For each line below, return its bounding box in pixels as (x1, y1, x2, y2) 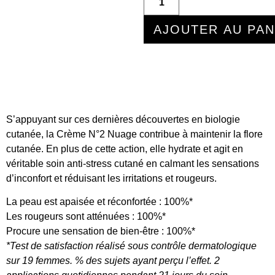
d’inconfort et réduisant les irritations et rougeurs (6, 172, 214, 184)
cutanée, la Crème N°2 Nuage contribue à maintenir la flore (6, 128, 263, 139)
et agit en (201, 143, 243, 154)
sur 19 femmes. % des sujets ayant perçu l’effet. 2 (6, 255, 220, 266)
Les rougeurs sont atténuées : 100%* (6, 211, 166, 222)
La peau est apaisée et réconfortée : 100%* (6, 196, 193, 207)
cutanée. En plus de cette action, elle (6, 143, 168, 154)
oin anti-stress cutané (51, 158, 144, 169)
